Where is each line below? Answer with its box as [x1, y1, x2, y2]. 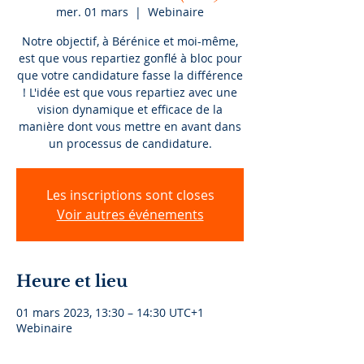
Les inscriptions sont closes [45, 186, 214, 204]
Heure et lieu [16, 271, 128, 291]
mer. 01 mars [56, 4, 128, 19]
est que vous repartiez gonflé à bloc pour [18, 50, 242, 66]
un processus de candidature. [48, 136, 212, 151]
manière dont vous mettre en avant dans [19, 119, 241, 134]
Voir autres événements [56, 206, 204, 223]
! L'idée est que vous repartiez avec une [23, 84, 237, 100]
